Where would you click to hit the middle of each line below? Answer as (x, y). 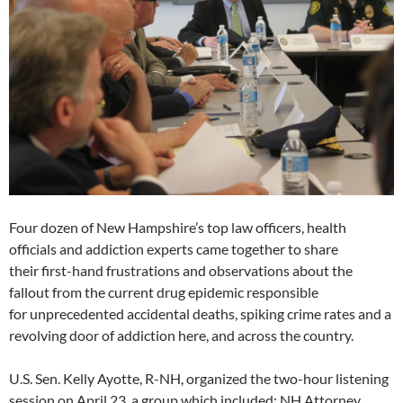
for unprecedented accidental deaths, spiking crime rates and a (200, 314)
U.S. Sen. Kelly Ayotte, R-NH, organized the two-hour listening (199, 379)
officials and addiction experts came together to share (174, 249)
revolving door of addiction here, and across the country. (181, 336)
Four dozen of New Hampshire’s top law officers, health (178, 228)
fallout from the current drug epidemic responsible (164, 292)
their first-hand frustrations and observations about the (181, 271)
